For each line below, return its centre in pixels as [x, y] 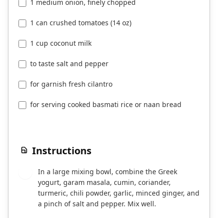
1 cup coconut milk [61, 43]
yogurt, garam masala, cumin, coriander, [104, 182]
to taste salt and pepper [69, 64]
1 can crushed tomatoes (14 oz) [81, 23]
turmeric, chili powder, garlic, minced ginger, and [119, 193]
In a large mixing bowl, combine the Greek [108, 172]
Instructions [62, 151]
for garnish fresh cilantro [71, 84]
